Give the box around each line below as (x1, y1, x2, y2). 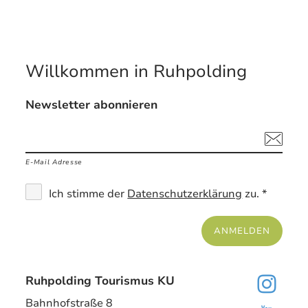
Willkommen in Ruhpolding (25, 59, 247, 84)
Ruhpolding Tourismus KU (25, 273, 175, 289)
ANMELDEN (214, 225, 270, 237)
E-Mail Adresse (25, 157, 83, 167)
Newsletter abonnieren (25, 97, 158, 113)
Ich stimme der (49, 186, 128, 202)
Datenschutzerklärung (127, 186, 243, 202)
